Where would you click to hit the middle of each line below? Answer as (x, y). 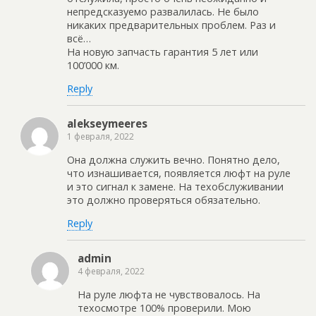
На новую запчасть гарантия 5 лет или (163, 51)
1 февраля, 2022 (101, 137)
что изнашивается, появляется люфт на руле (179, 173)
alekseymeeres (107, 124)
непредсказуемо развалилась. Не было (163, 11)
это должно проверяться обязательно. (164, 200)
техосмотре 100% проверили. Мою (164, 308)
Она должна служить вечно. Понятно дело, (174, 159)
